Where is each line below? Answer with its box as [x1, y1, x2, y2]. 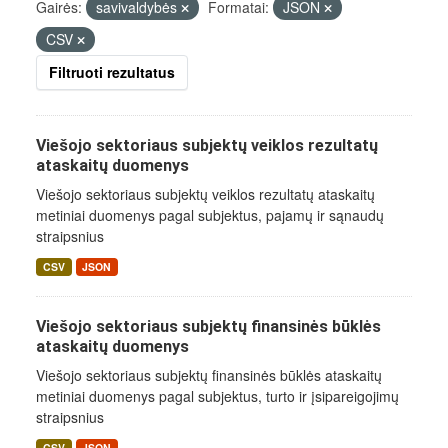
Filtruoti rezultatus [49, 62, 175, 82]
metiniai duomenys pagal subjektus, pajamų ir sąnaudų [36, 205, 384, 225]
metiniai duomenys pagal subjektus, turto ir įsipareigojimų [36, 386, 399, 406]
